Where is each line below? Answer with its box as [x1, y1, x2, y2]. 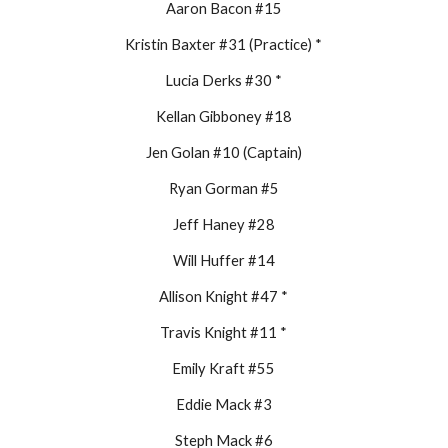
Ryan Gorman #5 [168, 179, 279, 197]
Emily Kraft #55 [172, 359, 276, 377]
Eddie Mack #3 [175, 395, 272, 413]
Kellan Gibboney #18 [155, 107, 292, 125]
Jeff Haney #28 [172, 215, 275, 233]
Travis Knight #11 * [160, 323, 288, 341]
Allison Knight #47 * [159, 287, 289, 305]
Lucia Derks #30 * [165, 71, 283, 89]
